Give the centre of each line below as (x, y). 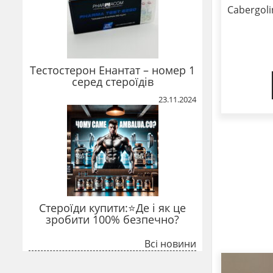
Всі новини (170, 243)
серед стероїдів (112, 81)
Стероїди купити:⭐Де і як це (112, 207)
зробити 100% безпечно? (112, 219)
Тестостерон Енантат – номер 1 (112, 70)
